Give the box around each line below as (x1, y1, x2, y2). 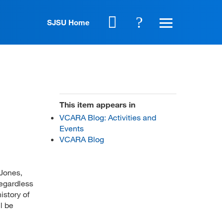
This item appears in (59, 99, 135, 109)
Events (59, 123, 84, 133)
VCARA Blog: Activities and (59, 112, 156, 122)
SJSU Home (47, 18, 90, 27)
